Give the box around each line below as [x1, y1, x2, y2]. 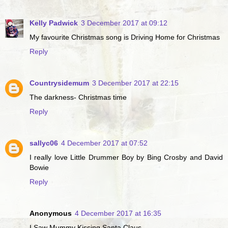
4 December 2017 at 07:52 [61, 138, 148, 147]
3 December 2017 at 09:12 [81, 18, 167, 27]
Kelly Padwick [30, 18, 78, 27]
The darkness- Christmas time [30, 93, 127, 101]
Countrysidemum [30, 78, 89, 87]
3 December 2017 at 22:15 [92, 78, 179, 87]
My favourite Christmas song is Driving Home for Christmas [30, 33, 220, 41]
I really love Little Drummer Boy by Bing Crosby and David [30, 153, 223, 161]
